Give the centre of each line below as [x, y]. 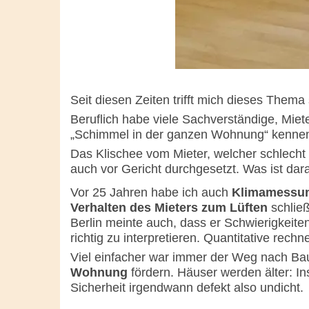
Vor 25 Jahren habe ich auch [151, 192]
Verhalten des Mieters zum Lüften [169, 207]
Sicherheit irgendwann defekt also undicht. [187, 287]
